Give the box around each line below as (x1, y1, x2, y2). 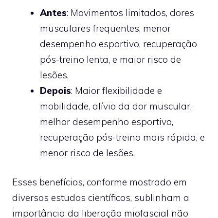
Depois (40, 84, 71, 96)
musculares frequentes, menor (40, 22, 171, 34)
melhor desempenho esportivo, (40, 115, 173, 127)
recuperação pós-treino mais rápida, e (40, 131, 205, 143)
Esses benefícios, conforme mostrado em (12, 176, 187, 188)
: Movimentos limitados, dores (67, 6, 194, 18)
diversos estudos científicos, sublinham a (12, 192, 189, 203)
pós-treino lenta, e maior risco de (40, 53, 181, 65)
